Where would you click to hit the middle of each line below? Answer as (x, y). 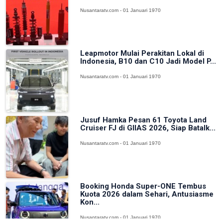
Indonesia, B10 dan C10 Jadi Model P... (148, 61)
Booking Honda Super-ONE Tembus (143, 186)
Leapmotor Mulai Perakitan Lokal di (142, 54)
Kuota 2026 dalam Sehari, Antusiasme (147, 194)
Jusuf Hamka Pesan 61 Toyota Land (144, 120)
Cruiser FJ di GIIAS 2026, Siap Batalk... (148, 128)
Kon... (90, 202)
